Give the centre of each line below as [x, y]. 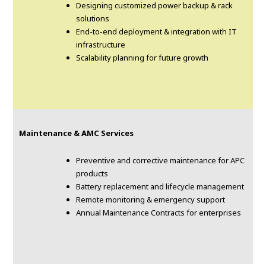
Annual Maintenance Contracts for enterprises [159, 213]
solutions [93, 19]
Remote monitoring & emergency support [151, 200]
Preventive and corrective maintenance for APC [161, 161]
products [92, 174]
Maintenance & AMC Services [77, 133]
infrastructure [101, 45]
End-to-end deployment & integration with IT [157, 32]
